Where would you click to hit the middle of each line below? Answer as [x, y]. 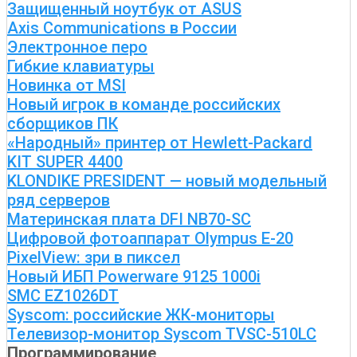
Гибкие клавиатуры [81, 66]
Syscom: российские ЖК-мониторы [141, 315]
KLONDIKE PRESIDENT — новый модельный [167, 181]
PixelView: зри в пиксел [94, 257]
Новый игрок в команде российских [144, 104]
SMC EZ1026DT [63, 296]
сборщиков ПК [63, 124]
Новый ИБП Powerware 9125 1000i [134, 277]
